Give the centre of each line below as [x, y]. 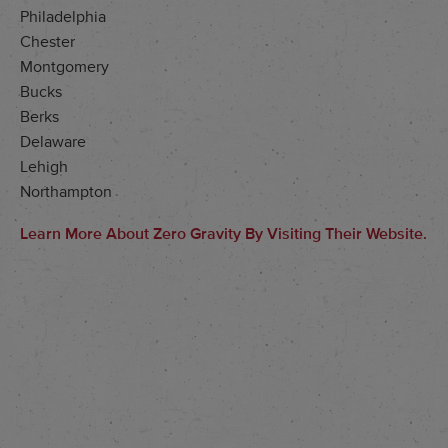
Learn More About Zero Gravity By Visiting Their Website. [223, 234]
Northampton [66, 192]
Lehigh [44, 167]
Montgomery [64, 67]
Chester [47, 42]
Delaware [53, 142]
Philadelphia [63, 17]
